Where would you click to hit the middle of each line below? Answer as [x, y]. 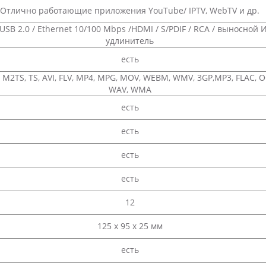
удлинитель [130, 41]
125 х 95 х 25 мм [130, 226]
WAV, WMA [130, 90]
